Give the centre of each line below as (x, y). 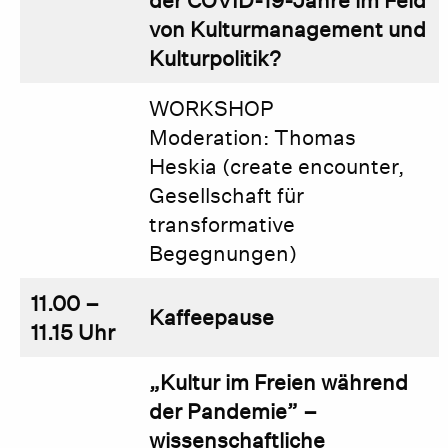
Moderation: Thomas (253, 137)
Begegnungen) (223, 253)
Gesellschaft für (227, 195)
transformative (222, 224)
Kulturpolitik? (215, 58)
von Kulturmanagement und (288, 29)
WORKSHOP (212, 108)
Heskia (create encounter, (277, 166)
